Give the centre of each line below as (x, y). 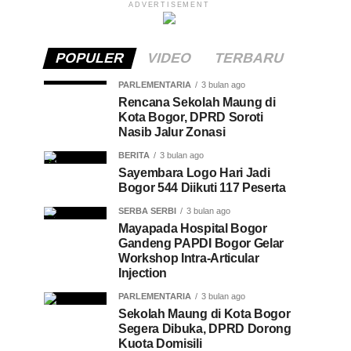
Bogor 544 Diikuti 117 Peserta (202, 188)
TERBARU (249, 58)
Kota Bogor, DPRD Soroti (191, 117)
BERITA (134, 155)
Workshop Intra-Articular (189, 258)
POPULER (89, 58)
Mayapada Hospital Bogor (193, 228)
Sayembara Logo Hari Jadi (194, 173)
